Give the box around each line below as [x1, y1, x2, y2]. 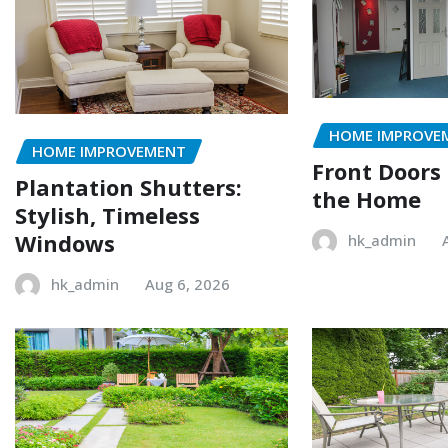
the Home [312, 184, 422, 215]
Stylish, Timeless [15, 200, 200, 231]
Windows [15, 228, 115, 259]
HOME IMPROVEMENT [32, 140, 186, 161]
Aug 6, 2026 [145, 274, 230, 295]
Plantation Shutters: [15, 172, 242, 203]
